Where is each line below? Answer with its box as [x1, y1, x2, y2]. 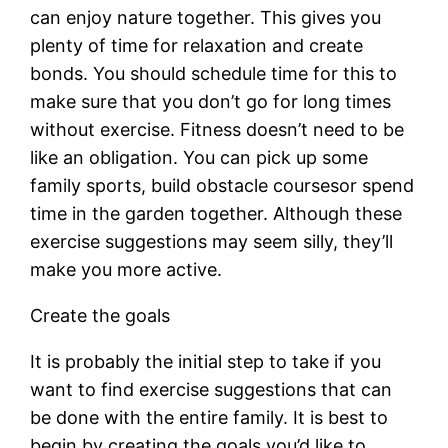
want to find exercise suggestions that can [30, 378, 393, 400]
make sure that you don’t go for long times [30, 90, 392, 112]
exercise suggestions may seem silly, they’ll [30, 230, 394, 252]
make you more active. [30, 258, 223, 280]
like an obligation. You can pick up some [30, 146, 369, 168]
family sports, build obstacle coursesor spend [30, 174, 415, 196]
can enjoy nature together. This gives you [30, 6, 382, 28]
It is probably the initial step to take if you [30, 350, 382, 372]
